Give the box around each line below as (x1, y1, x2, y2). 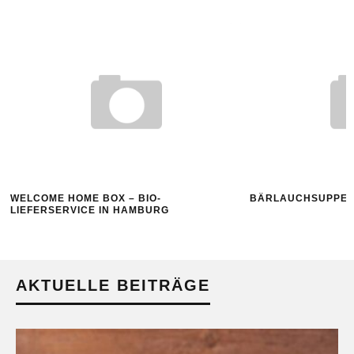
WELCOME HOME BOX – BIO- (10, 193, 161, 205)
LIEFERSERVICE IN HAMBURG (10, 205, 169, 217)
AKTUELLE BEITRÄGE (16, 277, 210, 295)
